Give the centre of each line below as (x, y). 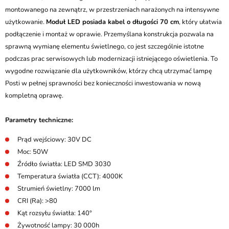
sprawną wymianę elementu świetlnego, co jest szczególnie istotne (105, 47)
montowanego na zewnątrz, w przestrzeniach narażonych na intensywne (112, 10)
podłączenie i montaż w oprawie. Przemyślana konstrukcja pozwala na (109, 34)
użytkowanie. (26, 22)
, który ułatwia (200, 22)
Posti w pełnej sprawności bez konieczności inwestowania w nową (103, 83)
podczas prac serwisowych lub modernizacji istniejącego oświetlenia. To (111, 59)
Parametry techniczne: (39, 120)
